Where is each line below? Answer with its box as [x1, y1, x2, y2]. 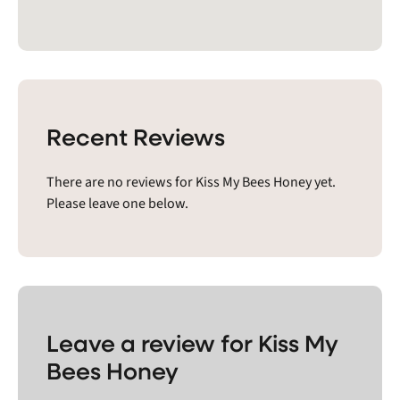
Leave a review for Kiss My [46, 326, 338, 358]
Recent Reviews [46, 120, 225, 152]
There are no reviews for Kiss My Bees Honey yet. [46, 171, 336, 192]
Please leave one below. [46, 193, 188, 213]
